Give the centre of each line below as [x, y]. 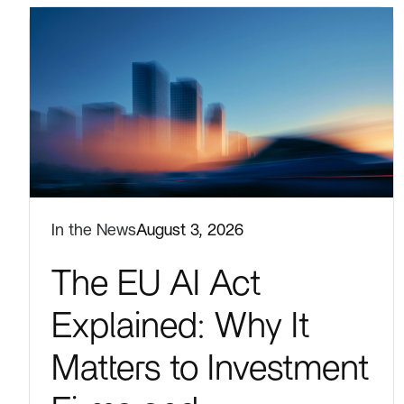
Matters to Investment [210, 368]
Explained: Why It [180, 326]
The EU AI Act [156, 284]
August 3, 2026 [190, 230]
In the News [94, 230]
